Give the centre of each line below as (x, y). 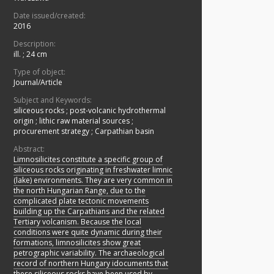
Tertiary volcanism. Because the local (77, 222)
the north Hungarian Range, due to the (80, 191)
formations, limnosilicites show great (77, 243)
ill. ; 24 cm (30, 54)
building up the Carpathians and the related (89, 212)
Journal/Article (38, 83)
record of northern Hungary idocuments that (91, 264)
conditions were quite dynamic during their (88, 232)
